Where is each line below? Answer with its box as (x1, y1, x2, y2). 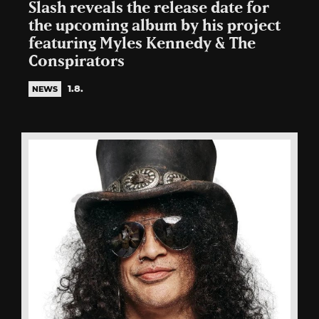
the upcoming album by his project (28, 18, 281, 33)
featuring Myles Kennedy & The (28, 36, 256, 51)
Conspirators (28, 53, 125, 69)
